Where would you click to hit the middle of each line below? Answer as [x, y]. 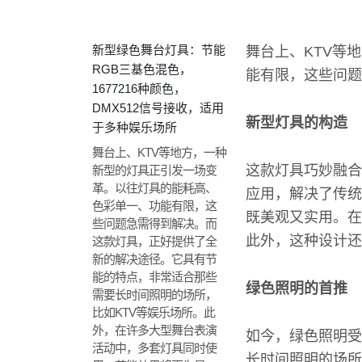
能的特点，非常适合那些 [154, 277]
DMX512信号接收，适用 [158, 108]
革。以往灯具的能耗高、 [154, 188]
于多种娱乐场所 [135, 127]
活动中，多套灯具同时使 [154, 348]
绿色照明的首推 [297, 288]
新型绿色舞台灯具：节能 [159, 50]
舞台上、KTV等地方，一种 [159, 152]
